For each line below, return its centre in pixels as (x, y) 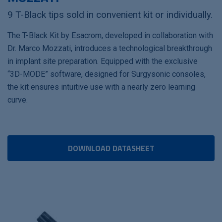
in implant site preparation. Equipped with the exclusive (103, 61)
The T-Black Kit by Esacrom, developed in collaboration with (110, 35)
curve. (18, 100)
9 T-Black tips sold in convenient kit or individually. (110, 15)
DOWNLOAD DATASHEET (111, 148)
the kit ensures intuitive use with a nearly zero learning (101, 87)
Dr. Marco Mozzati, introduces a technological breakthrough (110, 48)
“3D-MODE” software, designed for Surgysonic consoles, (107, 74)
